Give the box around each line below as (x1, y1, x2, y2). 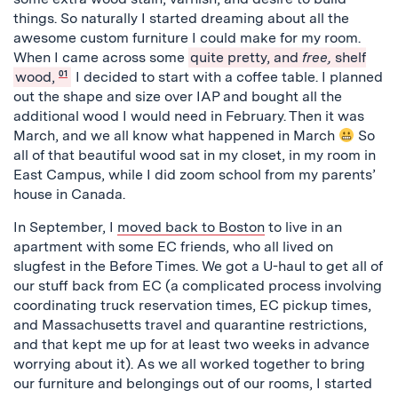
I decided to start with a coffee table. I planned (76, 68, 384, 85)
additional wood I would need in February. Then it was (13, 107, 364, 124)
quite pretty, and (190, 49, 302, 66)
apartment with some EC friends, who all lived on (13, 238, 333, 255)
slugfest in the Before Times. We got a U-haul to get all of (13, 258, 383, 275)
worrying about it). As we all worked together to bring (13, 355, 365, 372)
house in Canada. (13, 186, 125, 203)
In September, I (13, 219, 117, 235)
